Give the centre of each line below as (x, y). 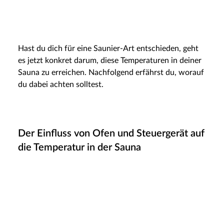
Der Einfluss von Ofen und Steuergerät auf (111, 133)
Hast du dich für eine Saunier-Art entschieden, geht (108, 48)
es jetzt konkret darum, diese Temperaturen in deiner (110, 60)
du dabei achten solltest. (61, 84)
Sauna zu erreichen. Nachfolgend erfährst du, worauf (111, 72)
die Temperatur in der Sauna (79, 147)
